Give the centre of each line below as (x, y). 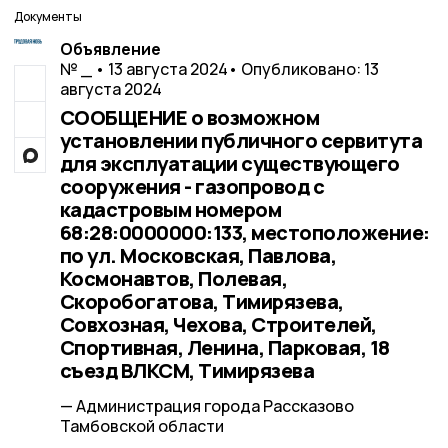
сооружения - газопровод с (191, 186)
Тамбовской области (141, 426)
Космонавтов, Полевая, (173, 278)
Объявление (110, 49)
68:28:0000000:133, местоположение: (244, 232)
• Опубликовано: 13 (303, 69)
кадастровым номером (170, 209)
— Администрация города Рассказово (206, 406)
